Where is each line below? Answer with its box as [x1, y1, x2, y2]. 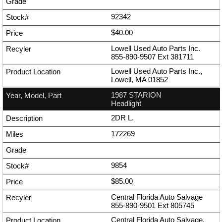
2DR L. [111, 113, 134, 122]
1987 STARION [111, 91, 162, 100]
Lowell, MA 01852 [111, 75, 168, 84]
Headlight [111, 99, 141, 108]
